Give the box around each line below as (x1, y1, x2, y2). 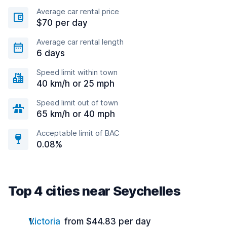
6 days (36, 48, 65, 58)
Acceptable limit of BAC (36, 128, 120, 138)
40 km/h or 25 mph (36, 79, 115, 89)
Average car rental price (36, 7, 119, 16)
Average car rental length (36, 37, 124, 47)
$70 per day (36, 18, 88, 28)
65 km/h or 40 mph (36, 109, 115, 119)
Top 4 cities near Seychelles (8, 183, 180, 199)
